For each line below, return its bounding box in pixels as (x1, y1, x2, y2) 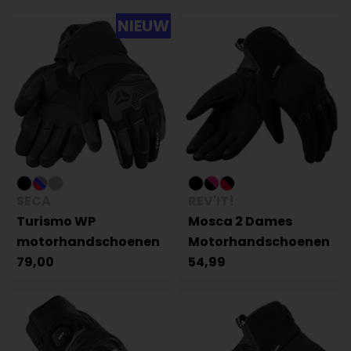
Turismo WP (16, 212, 96, 230)
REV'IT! (188, 192, 234, 210)
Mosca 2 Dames (188, 212, 292, 230)
